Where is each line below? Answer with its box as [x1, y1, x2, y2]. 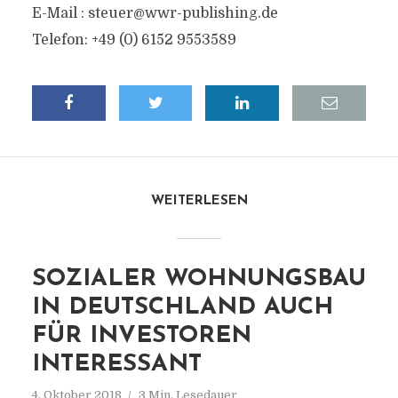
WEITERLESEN [150, 195, 248, 208]
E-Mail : [31, 5, 88, 21]
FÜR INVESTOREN [31, 324, 251, 348]
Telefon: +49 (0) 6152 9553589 [31, 32, 236, 48]
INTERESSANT [31, 353, 202, 377]
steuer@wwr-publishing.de [87, 5, 278, 21]
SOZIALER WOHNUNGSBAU [31, 267, 366, 291]
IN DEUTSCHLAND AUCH [31, 296, 333, 320]
